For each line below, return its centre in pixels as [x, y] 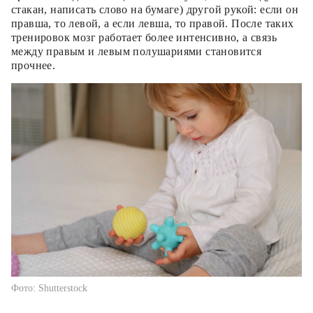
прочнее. [34, 65]
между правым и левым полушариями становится [137, 51]
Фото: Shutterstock [49, 288]
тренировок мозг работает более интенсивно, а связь [144, 37]
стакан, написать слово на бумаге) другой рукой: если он [155, 9]
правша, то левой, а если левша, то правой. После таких [153, 23]
